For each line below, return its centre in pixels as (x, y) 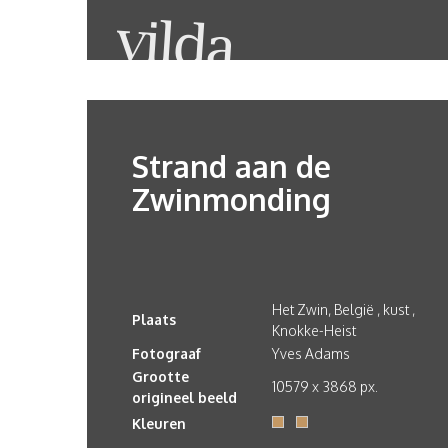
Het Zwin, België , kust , (343, 309)
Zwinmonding (231, 199)
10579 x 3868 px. (325, 386)
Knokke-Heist (314, 330)
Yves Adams (311, 353)
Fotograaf (166, 353)
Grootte (160, 376)
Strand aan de (231, 166)
